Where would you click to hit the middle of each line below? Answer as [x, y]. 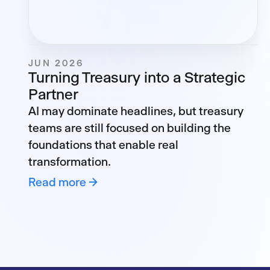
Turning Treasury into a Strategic [137, 77]
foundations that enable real [103, 145]
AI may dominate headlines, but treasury [136, 111]
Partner [53, 94]
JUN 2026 [56, 63]
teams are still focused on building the [129, 128]
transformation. [69, 162]
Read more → [63, 182]
